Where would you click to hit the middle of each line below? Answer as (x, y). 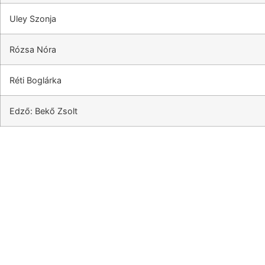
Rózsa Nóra (33, 50)
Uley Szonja (33, 19)
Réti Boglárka (35, 80)
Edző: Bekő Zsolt (43, 111)
